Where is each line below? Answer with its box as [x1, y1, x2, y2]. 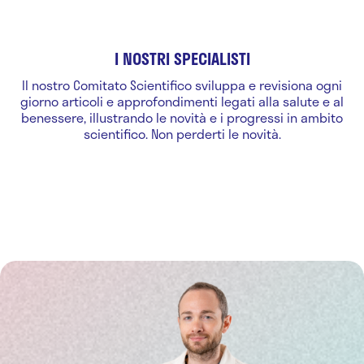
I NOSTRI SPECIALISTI [114, 45, 250, 71]
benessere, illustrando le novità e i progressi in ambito [21, 106, 343, 128]
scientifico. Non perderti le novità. [83, 123, 281, 144]
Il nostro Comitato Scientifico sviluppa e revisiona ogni [22, 74, 342, 95]
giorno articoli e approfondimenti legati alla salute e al [20, 90, 344, 111]
